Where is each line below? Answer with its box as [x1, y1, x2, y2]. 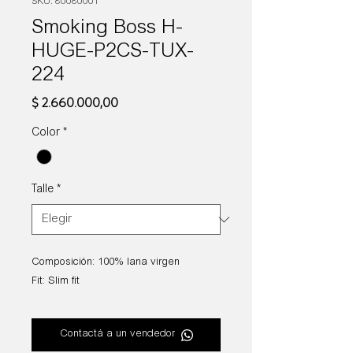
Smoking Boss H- [32, 19, 183, 39]
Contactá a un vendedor [59, 329, 175, 340]
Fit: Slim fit [32, 277, 80, 288]
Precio [117, 94, 154, 110]
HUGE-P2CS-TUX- [32, 43, 194, 62]
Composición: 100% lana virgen [32, 258, 180, 269]
